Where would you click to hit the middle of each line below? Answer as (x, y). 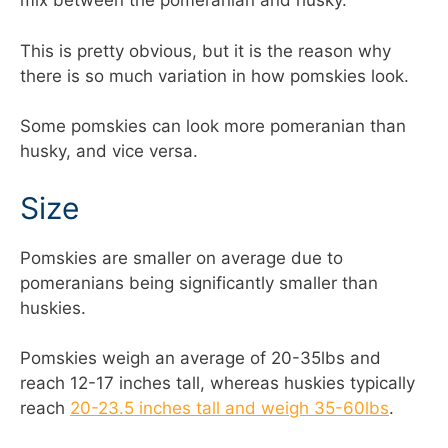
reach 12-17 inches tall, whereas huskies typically (217, 383)
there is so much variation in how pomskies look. (214, 75)
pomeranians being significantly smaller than (199, 282)
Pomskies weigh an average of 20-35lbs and (200, 358)
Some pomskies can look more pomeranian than (213, 126)
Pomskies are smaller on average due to (181, 257)
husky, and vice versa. (109, 151)
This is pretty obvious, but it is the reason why (205, 50)
